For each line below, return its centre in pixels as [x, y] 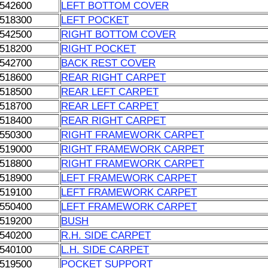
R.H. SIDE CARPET [106, 235]
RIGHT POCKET [99, 49]
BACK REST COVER [109, 63]
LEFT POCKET [95, 20]
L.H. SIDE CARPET [105, 250]
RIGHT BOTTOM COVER [119, 34]
